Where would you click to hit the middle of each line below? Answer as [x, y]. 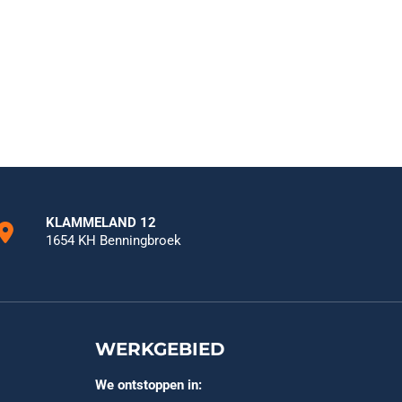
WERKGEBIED [160, 349]
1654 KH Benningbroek [114, 240]
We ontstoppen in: [149, 385]
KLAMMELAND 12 [101, 223]
